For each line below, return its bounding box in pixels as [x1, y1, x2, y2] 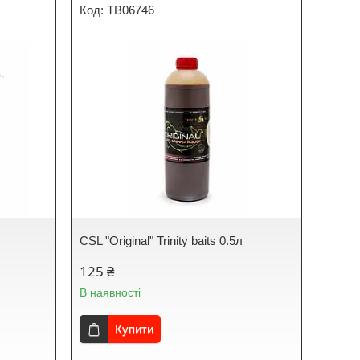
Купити [115, 322, 154, 336]
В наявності [80, 286, 141, 299]
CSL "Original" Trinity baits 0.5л [80, 234, 243, 247]
